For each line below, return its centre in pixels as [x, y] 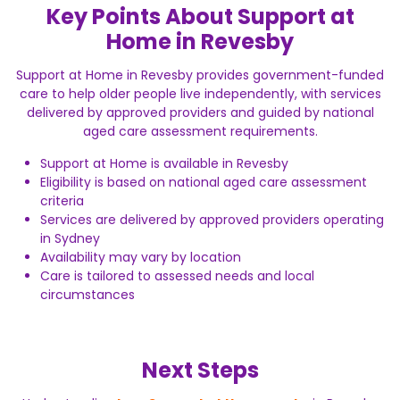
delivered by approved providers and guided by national [200, 113]
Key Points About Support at [200, 17]
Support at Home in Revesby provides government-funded [200, 75]
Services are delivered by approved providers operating [212, 219]
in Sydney [70, 238]
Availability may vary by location [141, 257]
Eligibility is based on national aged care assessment [204, 182]
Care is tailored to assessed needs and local [177, 275]
